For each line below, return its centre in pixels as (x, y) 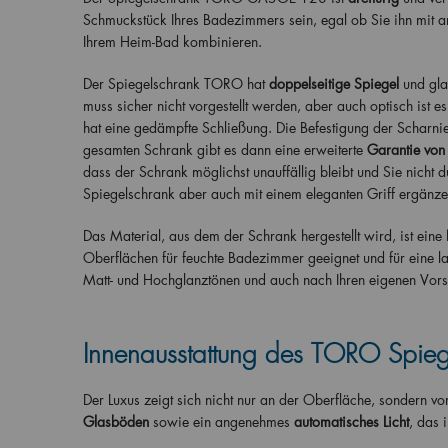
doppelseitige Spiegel (333, 83)
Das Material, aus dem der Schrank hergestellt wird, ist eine (262, 235)
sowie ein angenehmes (221, 421)
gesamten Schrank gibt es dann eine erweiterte (224, 149)
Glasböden (115, 421)
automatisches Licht (351, 421)
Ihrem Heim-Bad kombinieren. (172, 41)
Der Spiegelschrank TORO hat (173, 83)
